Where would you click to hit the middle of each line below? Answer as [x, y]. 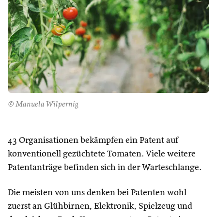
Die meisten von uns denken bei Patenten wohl [97, 193]
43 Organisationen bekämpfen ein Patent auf [93, 140]
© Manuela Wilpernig [43, 105]
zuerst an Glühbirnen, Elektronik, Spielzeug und [100, 206]
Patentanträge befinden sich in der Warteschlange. [105, 168]
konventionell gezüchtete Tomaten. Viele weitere [102, 154]
